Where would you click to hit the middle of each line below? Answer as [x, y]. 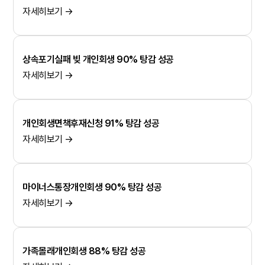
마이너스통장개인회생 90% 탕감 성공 [92, 188]
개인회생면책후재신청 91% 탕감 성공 [91, 124]
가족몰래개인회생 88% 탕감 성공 [84, 251]
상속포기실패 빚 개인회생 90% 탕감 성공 [98, 60]
